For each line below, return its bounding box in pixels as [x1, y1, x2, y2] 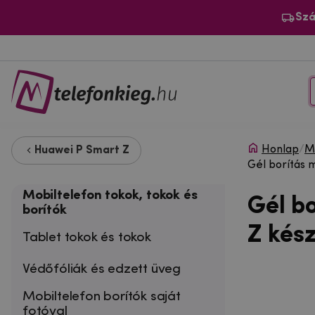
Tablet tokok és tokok [22, 230, 151, 245]
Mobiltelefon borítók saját [22, 289, 181, 304]
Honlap [262, 143, 299, 155]
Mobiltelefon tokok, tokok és [22, 188, 198, 202]
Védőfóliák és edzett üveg [22, 262, 181, 276]
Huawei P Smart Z [34, 144, 129, 156]
